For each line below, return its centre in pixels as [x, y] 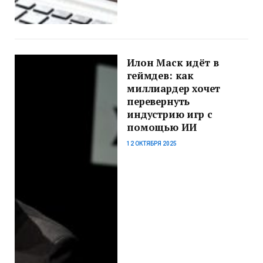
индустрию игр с [170, 114]
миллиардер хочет [173, 89]
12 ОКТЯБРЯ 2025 [152, 144]
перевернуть [159, 102]
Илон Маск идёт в [173, 63]
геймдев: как [161, 76]
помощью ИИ [162, 127]
